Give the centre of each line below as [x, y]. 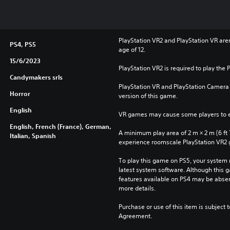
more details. [137, 188]
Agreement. [135, 216]
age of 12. [132, 50]
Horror [20, 93]
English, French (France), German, [60, 126]
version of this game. [148, 96]
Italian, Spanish [33, 136]
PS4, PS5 [23, 44]
